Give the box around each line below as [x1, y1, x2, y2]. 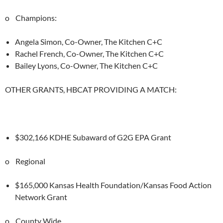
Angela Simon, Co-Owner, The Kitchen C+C [15, 37, 162, 46]
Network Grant [15, 192, 67, 202]
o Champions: [5, 13, 57, 22]
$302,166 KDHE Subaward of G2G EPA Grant [15, 132, 171, 142]
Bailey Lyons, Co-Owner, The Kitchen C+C [15, 61, 158, 70]
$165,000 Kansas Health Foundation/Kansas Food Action [15, 180, 212, 190]
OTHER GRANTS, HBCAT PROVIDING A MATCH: [5, 85, 177, 94]
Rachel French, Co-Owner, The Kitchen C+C [15, 49, 164, 58]
